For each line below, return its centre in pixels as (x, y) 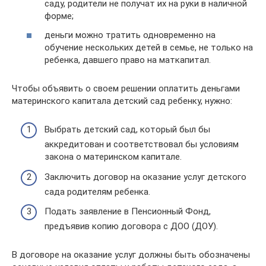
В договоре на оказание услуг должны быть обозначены (131, 255)
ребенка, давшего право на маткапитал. (128, 60)
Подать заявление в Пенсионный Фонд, (128, 211)
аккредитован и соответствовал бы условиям (142, 144)
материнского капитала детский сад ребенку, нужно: (122, 101)
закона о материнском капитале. (113, 157)
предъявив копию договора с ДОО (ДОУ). (131, 226)
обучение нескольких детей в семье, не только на (149, 47)
